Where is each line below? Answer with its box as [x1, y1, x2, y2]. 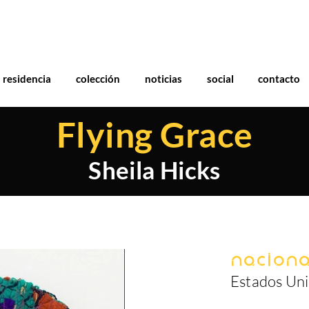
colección [76, 72, 120, 85]
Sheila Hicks [88, 155, 221, 184]
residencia [3, 72, 51, 85]
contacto [257, 72, 300, 85]
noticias [145, 72, 182, 85]
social [206, 72, 234, 85]
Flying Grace [56, 114, 253, 155]
